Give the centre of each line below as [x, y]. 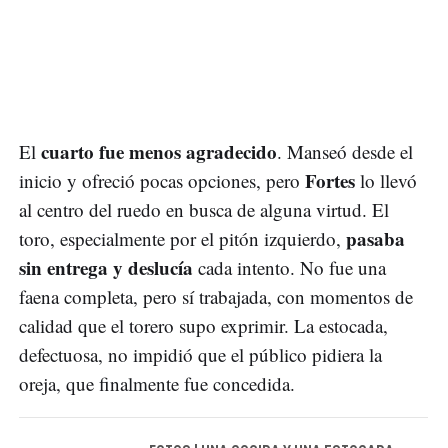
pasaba [375, 238]
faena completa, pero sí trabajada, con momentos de [216, 296]
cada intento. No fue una [289, 267]
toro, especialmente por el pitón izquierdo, [182, 238]
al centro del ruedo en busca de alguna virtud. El [204, 209]
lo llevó [386, 180]
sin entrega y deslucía [106, 267]
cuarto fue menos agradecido [159, 151]
